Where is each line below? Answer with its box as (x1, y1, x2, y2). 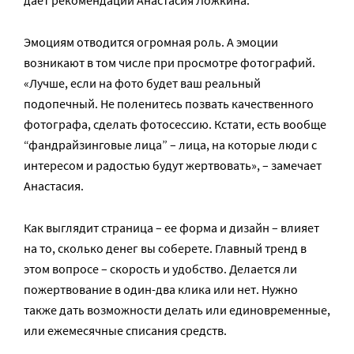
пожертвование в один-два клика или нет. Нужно (24, 281, 298, 297)
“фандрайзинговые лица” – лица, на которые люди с (24, 137, 317, 153)
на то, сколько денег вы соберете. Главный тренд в (24, 240, 307, 256)
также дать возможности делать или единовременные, (24, 302, 330, 318)
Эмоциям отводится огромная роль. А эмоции (24, 34, 278, 50)
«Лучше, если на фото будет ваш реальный (24, 75, 261, 91)
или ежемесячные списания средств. (24, 322, 227, 338)
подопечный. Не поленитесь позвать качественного (24, 96, 314, 111)
